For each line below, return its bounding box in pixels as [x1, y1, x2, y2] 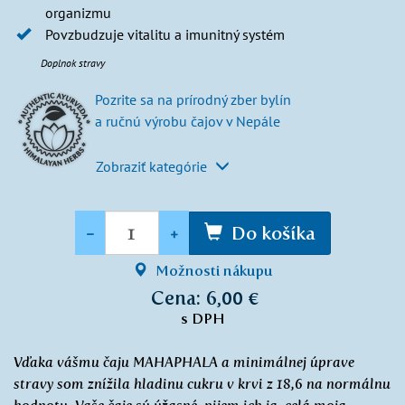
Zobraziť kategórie [96, 157, 211, 175]
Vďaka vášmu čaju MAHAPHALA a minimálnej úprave [14, 353, 354, 371]
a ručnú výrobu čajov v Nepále [95, 112, 280, 130]
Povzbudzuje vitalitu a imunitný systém [45, 25, 288, 43]
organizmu [45, 4, 111, 22]
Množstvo [73, 212, 142, 229]
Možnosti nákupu [151, 262, 273, 279]
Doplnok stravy [14, 56, 105, 70]
